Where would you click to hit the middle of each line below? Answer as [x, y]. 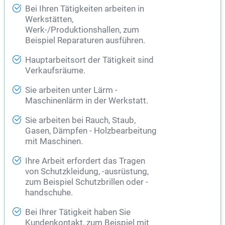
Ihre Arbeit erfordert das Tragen [85, 161]
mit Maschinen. [54, 142]
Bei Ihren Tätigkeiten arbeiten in [85, 9]
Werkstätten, [49, 20]
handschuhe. [49, 193]
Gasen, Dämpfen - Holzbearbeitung [91, 131]
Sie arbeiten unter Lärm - [71, 90]
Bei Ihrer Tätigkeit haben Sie [78, 212]
